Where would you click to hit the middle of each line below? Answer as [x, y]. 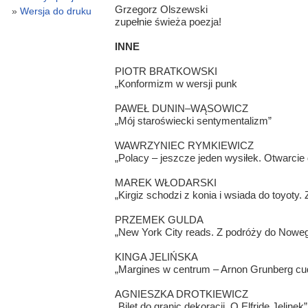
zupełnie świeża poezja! [168, 22]
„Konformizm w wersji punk [176, 84]
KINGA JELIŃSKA [156, 257]
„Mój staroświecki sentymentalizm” [193, 121]
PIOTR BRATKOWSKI [166, 71]
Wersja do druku [55, 11]
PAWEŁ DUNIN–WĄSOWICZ [181, 109]
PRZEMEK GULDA [159, 220]
